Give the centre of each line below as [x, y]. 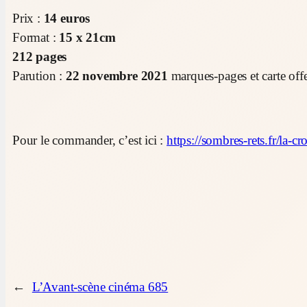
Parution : [38, 75]
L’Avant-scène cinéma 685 [100, 286]
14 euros [67, 18]
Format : [36, 37]
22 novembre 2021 [117, 75]
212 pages [40, 56]
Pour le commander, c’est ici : [90, 140]
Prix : [28, 18]
